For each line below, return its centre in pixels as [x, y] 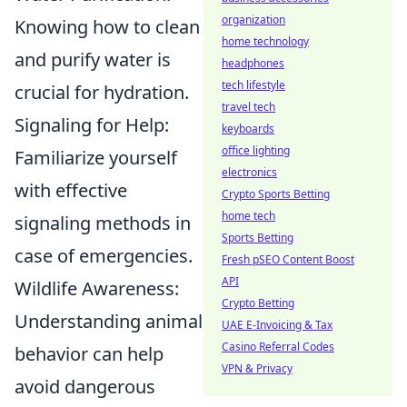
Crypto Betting [258, 303]
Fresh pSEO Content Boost [288, 259]
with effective [71, 190]
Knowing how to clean [107, 26]
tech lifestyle [253, 85]
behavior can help [89, 353]
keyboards [248, 129]
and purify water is [93, 59]
